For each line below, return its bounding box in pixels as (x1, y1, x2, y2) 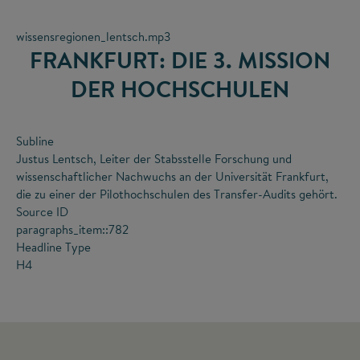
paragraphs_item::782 (16, 220, 129, 238)
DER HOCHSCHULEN (71, 72, 289, 104)
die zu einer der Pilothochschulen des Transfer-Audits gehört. (16, 185, 337, 202)
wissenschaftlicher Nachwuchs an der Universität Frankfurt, (16, 167, 329, 185)
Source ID (16, 202, 68, 220)
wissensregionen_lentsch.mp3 (16, 27, 170, 45)
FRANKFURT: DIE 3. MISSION (30, 43, 330, 76)
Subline (16, 132, 54, 149)
